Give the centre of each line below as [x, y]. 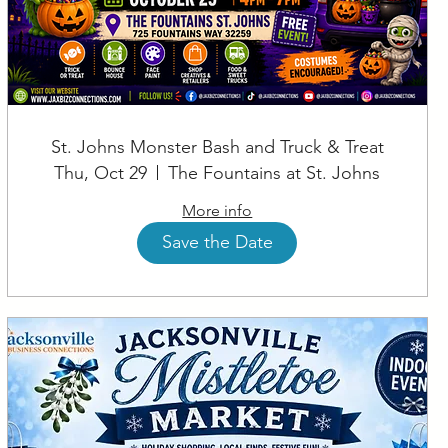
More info [217, 210]
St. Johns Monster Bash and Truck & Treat [217, 146]
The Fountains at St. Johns [274, 172]
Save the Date [217, 242]
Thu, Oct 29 [101, 172]
